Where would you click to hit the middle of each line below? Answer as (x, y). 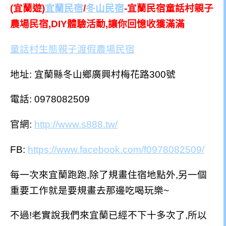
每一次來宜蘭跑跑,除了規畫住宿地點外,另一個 (108, 175)
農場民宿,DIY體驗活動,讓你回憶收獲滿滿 (97, 24)
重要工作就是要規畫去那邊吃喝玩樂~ (90, 190)
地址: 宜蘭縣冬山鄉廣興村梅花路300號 (93, 74)
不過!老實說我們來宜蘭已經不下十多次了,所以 (108, 215)
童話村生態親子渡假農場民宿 (72, 49)
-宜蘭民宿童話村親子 (169, 9)
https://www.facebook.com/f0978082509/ (116, 149)
